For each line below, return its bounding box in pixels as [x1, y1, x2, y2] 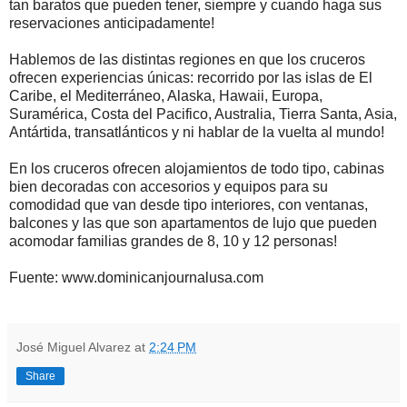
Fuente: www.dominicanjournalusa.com [9, 269, 263, 285]
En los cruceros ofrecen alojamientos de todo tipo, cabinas [9, 160, 384, 176]
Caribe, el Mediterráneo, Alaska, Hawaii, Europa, [9, 87, 323, 104]
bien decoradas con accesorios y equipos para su [9, 178, 328, 194]
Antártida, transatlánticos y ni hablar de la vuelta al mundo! [9, 124, 384, 140]
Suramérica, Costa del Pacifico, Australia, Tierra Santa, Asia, [9, 105, 397, 122]
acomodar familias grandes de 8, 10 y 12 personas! [9, 233, 337, 249]
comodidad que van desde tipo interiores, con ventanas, [9, 196, 368, 213]
